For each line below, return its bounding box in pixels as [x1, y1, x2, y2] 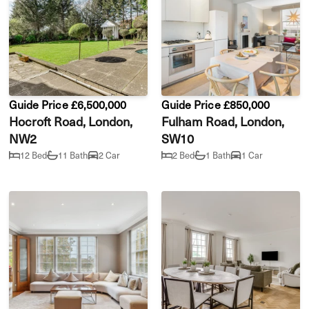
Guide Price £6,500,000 [9, 95, 127, 112]
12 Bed [20, 148, 48, 162]
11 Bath [58, 148, 88, 162]
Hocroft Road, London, [9, 111, 133, 130]
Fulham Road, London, [161, 111, 285, 130]
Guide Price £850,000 [161, 95, 270, 112]
